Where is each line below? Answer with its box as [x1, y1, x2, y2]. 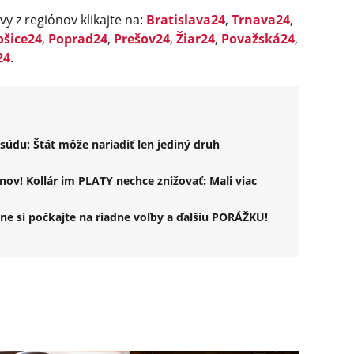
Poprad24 [48, 30, 107, 48]
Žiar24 [176, 30, 215, 48]
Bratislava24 [146, 11, 225, 29]
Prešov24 [114, 30, 170, 48]
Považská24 [221, 30, 295, 48]
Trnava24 [232, 11, 290, 29]
